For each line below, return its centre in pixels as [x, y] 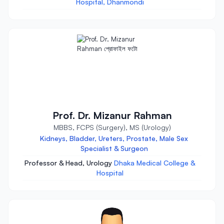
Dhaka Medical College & [155, 163]
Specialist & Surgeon [114, 148]
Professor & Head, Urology [69, 163]
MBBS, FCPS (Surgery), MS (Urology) [112, 127]
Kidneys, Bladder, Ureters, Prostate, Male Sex [114, 138]
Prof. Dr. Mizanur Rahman [112, 115]
